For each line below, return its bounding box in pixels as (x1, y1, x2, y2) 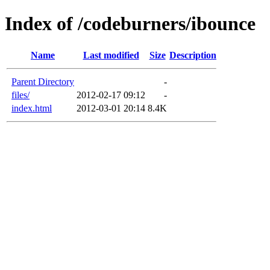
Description (169, 49, 216, 60)
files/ (11, 89, 30, 100)
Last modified (83, 49, 139, 60)
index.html (11, 102, 52, 113)
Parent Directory (11, 76, 74, 87)
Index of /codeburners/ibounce (5, 13, 256, 35)
